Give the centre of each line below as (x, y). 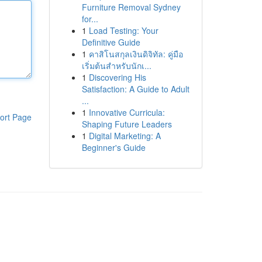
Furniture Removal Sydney (131, 7)
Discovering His (117, 77)
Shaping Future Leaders (127, 124)
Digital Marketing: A (125, 136)
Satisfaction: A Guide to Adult (135, 89)
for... (90, 19)
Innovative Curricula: (127, 112)
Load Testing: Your (123, 30)
